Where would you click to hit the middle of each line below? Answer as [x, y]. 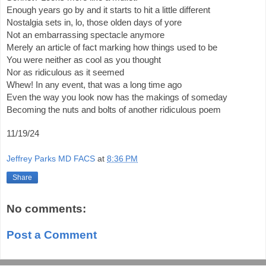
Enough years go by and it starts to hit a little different [108, 10]
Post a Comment [52, 235]
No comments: [46, 209]
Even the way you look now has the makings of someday [117, 97]
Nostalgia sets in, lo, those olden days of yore [94, 22]
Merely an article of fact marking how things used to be [112, 47]
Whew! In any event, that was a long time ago [94, 85]
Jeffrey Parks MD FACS [51, 159]
